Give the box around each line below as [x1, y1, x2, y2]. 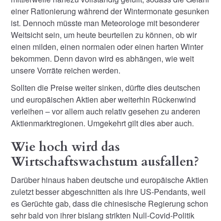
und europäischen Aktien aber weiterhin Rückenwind [11, 94, 196, 106]
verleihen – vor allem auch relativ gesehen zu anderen [11, 106, 201, 117]
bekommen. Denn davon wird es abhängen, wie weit [11, 52, 194, 64]
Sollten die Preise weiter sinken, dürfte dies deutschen [11, 82, 201, 94]
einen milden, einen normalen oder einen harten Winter [11, 40, 204, 52]
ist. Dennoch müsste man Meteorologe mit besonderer [11, 17, 200, 29]
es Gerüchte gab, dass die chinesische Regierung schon [11, 197, 209, 209]
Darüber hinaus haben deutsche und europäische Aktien [11, 174, 209, 185]
